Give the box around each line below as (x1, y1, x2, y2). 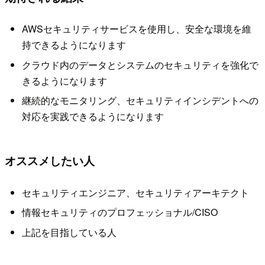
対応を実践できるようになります (21, 109, 164, 124)
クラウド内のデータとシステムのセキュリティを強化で (21, 57, 258, 72)
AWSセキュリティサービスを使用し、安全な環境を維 (21, 22, 251, 36)
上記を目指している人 (21, 225, 117, 239)
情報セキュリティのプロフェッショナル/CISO (21, 205, 218, 219)
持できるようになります (21, 38, 126, 52)
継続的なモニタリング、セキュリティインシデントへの (21, 93, 258, 108)
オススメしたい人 (5, 152, 95, 169)
